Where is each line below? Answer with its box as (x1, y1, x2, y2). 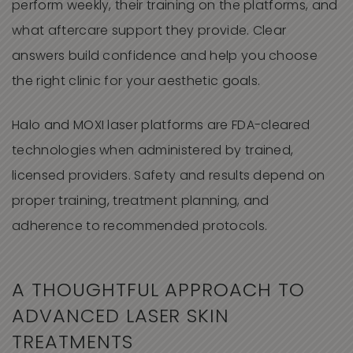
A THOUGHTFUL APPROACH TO (12, 282, 306, 302)
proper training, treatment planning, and (12, 195, 269, 209)
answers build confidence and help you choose (12, 50, 318, 64)
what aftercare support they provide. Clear (12, 25, 287, 39)
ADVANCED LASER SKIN (12, 308, 230, 328)
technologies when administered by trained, (12, 145, 294, 158)
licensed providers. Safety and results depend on (12, 170, 325, 184)
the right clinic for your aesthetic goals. (12, 76, 261, 89)
